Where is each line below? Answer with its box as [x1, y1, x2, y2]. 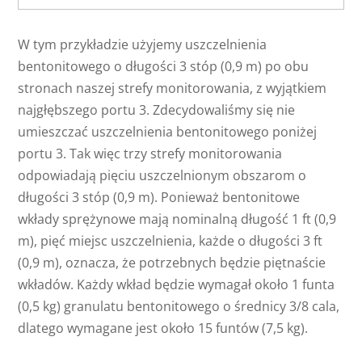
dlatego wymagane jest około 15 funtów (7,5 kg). [18, 319, 309, 337]
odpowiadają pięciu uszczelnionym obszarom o [18, 166, 307, 184]
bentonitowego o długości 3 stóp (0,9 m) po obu [18, 57, 309, 75]
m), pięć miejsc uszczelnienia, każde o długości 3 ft [18, 232, 323, 250]
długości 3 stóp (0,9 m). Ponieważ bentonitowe [18, 188, 301, 206]
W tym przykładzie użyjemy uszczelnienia [18, 36, 267, 53]
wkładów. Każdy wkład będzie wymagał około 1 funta [18, 276, 335, 293]
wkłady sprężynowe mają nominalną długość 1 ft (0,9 [18, 210, 337, 228]
